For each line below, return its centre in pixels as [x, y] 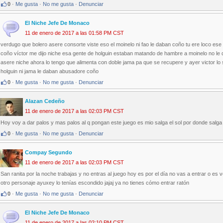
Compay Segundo [49, 153]
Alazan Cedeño [45, 101]
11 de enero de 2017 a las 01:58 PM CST [74, 33]
